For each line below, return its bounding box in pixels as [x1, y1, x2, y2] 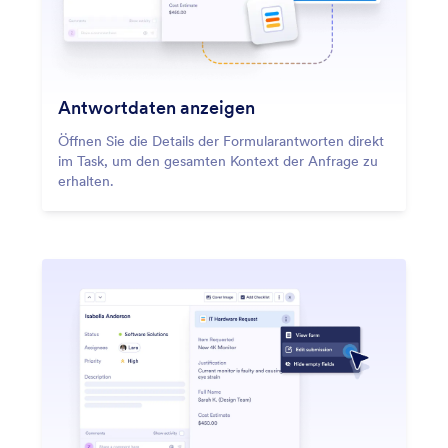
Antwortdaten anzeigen [58, 96, 255, 120]
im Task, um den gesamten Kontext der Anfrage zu [58, 152, 378, 171]
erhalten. [58, 172, 114, 191]
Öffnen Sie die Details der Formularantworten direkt [58, 132, 384, 151]
